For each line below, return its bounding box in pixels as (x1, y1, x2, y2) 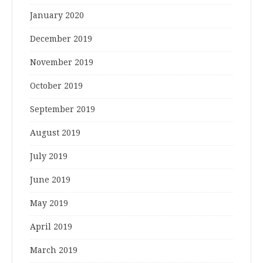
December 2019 (30, 34, 92, 44)
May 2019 (30, 198, 68, 208)
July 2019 (30, 151, 68, 161)
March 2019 (30, 245, 77, 255)
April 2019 (30, 222, 72, 232)
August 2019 (30, 128, 80, 138)
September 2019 (30, 104, 95, 114)
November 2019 (30, 58, 93, 68)
